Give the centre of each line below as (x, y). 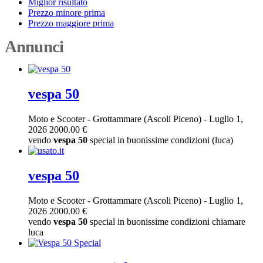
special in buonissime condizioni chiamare (166, 221)
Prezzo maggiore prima (71, 23)
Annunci (34, 46)
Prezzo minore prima (67, 12)
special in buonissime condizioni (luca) (160, 140)
